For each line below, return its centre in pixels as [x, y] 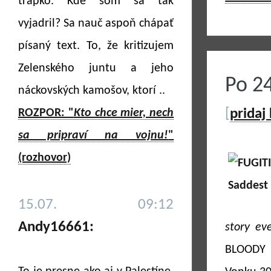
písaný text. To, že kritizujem [96, 46]
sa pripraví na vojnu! [93, 135]
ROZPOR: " [46, 113]
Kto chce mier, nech [124, 113]
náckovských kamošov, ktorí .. [92, 91]
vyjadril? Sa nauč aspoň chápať [96, 24]
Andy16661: [56, 227]
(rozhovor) [44, 158]
